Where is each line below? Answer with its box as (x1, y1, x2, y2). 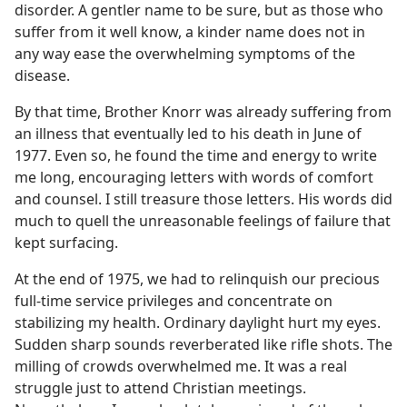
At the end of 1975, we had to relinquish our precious (15, 269, 380, 289)
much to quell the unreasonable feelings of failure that (15, 211, 391, 231)
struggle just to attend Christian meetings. (15, 378, 306, 398)
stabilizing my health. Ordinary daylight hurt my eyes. (15, 313, 381, 333)
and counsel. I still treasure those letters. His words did (15, 189, 392, 209)
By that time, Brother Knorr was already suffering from (15, 102, 392, 122)
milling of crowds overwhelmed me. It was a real (15, 356, 347, 376)
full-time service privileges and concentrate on (15, 291, 333, 311)
